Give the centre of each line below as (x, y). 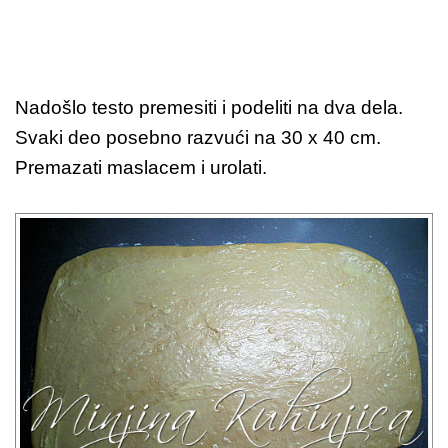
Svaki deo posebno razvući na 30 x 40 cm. (198, 137)
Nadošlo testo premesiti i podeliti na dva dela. (209, 107)
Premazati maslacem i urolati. (141, 167)
